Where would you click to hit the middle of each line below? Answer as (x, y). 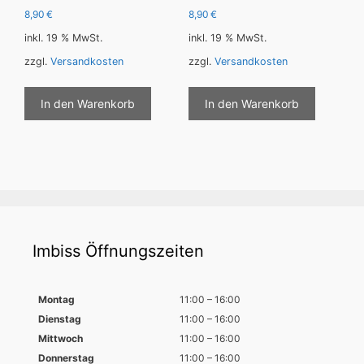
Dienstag (59, 319)
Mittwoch (60, 339)
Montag (56, 300)
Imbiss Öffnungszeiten (118, 251)
